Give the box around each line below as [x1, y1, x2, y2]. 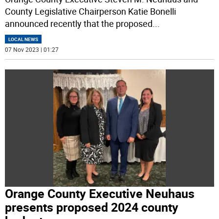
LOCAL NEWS [8, 35, 39, 43]
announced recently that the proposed [5, 17, 153, 29]
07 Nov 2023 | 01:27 [5, 45, 59, 53]
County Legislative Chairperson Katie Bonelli [5, 5, 176, 17]
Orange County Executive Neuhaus [5, 185, 195, 202]
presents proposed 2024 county [5, 199, 179, 216]
